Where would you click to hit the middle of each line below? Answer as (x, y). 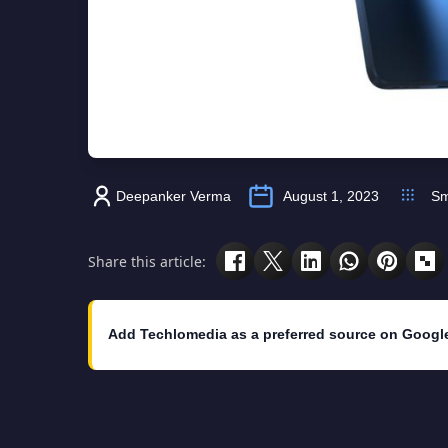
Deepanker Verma (173, 196)
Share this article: (147, 261)
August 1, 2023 (331, 196)
